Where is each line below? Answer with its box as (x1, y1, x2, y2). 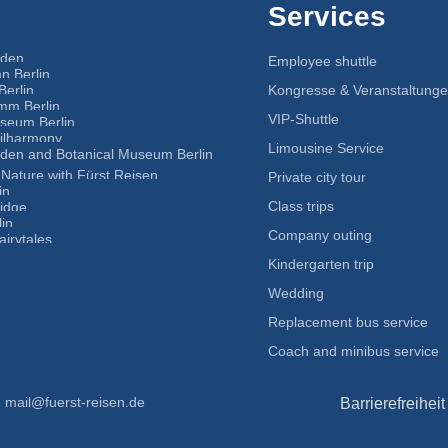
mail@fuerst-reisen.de (5, 393, 145, 410)
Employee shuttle (268, 52, 378, 69)
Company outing (268, 226, 373, 243)
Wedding (268, 284, 325, 301)
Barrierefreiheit (339, 394, 445, 412)
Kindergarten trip (268, 255, 375, 272)
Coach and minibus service (268, 342, 440, 359)
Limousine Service (268, 139, 385, 156)
